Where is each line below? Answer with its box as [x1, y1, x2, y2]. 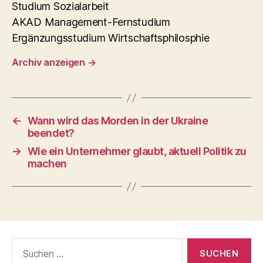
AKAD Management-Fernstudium [12, 16, 170, 28]
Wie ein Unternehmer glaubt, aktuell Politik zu [27, 145, 247, 157]
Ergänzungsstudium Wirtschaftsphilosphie [12, 32, 210, 44]
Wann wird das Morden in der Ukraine [27, 114, 208, 127]
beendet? [27, 127, 75, 139]
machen [27, 157, 67, 170]
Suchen [6, 238, 42, 250]
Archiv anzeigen [12, 56, 87, 68]
